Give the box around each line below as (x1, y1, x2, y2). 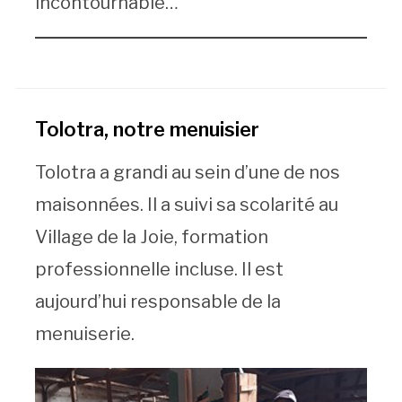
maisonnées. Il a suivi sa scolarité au (34, 193, 338, 215)
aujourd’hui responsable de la (34, 290, 281, 312)
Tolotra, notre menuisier (34, 117, 259, 141)
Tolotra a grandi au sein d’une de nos (34, 161, 340, 183)
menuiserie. (34, 322, 135, 345)
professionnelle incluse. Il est (34, 258, 284, 280)
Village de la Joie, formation (34, 225, 268, 248)
